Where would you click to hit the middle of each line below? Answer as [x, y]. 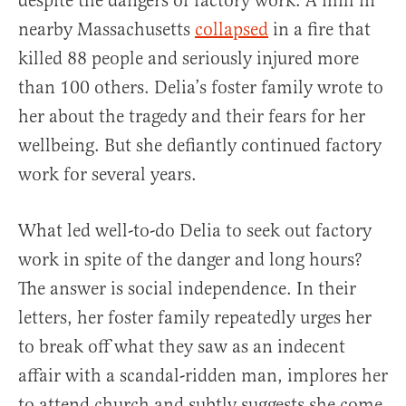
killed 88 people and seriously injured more [188, 59]
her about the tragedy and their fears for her [192, 117]
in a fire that [319, 30]
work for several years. [107, 175]
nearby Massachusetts [106, 30]
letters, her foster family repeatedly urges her [195, 318]
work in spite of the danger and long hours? [190, 260]
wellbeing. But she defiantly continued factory [200, 146]
